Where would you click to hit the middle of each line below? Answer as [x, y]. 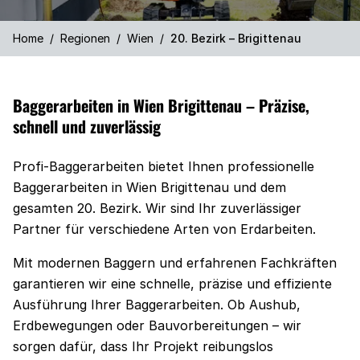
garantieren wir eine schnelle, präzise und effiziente [172, 284]
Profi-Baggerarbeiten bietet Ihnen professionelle [164, 166]
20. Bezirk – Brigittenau [236, 38]
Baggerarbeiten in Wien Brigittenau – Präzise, [161, 105]
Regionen [85, 38]
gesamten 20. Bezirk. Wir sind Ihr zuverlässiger [157, 208]
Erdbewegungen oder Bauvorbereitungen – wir [157, 325]
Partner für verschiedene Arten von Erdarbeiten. [164, 229]
